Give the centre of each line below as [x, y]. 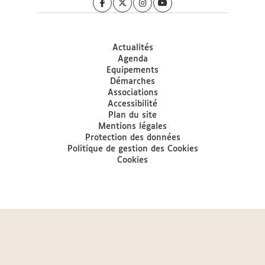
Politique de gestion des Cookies [132, 149]
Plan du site [132, 115]
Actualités [132, 48]
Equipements [132, 70]
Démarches [132, 82]
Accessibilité [132, 104]
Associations [132, 93]
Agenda [132, 59]
